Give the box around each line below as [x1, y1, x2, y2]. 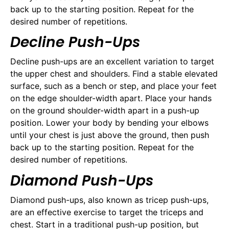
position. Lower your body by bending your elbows [10, 118, 209, 128]
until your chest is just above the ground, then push [10, 130, 209, 141]
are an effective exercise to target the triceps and [10, 207, 203, 217]
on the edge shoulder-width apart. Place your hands [10, 93, 212, 104]
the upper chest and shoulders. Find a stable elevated [10, 68, 218, 79]
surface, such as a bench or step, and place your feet [10, 81, 217, 91]
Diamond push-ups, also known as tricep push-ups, [10, 194, 209, 205]
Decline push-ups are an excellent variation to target [10, 56, 214, 67]
